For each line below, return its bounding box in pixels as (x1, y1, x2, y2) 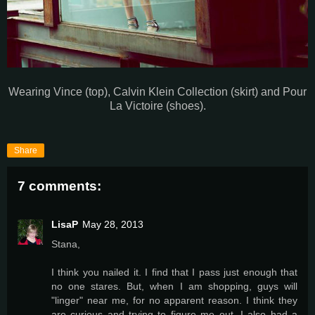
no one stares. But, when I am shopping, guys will (51, 280, 297, 292)
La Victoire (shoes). (109, 100, 206, 112)
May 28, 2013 (82, 218, 143, 230)
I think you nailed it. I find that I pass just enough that (51, 266, 297, 278)
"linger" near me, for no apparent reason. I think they (51, 294, 297, 306)
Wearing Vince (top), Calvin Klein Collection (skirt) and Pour (8, 86, 307, 98)
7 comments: (18, 179, 101, 194)
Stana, (51, 238, 80, 250)
